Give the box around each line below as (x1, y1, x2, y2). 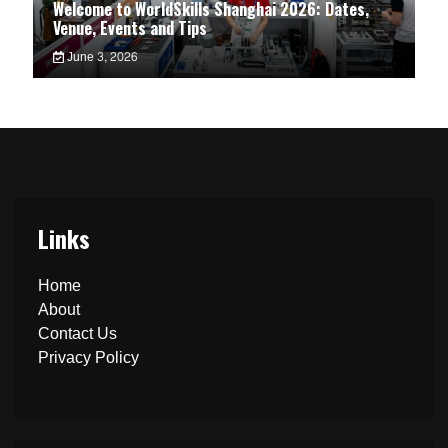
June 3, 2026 (63, 46, 137, 68)
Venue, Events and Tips (53, 16, 208, 40)
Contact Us (38, 319, 118, 348)
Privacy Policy (38, 343, 140, 372)
